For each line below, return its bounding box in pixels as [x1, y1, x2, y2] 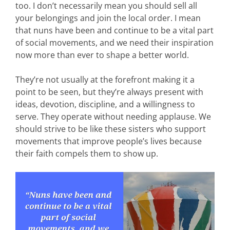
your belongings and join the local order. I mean [15, 12, 201, 24]
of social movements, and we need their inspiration [15, 37, 214, 48]
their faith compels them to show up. [15, 148, 158, 159]
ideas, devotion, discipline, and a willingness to [15, 99, 195, 110]
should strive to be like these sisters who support [15, 123, 206, 135]
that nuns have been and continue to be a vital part [15, 25, 214, 36]
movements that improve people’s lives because [15, 136, 202, 147]
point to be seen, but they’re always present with [15, 86, 203, 98]
